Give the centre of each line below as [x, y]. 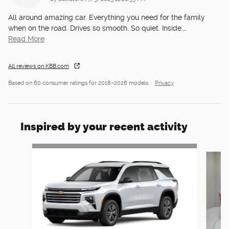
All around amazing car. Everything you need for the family [107, 17]
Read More [29, 39]
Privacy [164, 83]
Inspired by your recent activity [104, 126]
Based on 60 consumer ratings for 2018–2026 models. [79, 83]
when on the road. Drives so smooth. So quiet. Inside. [96, 28]
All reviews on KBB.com [39, 66]
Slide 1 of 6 [26, 148]
